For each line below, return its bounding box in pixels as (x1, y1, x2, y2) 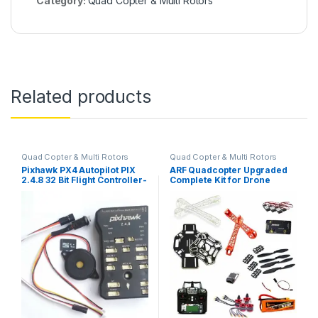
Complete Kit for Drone (169, 174, 270, 185)
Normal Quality (21, 184, 89, 195)
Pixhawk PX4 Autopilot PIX (21, 164, 136, 175)
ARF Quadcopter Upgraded (169, 164, 287, 175)
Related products (11, 86, 151, 108)
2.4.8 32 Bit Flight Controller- (21, 174, 147, 185)
